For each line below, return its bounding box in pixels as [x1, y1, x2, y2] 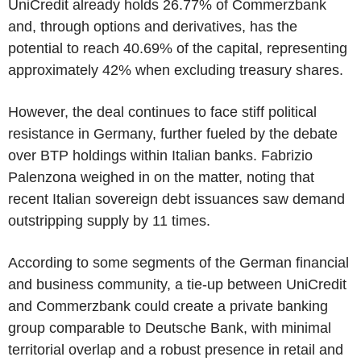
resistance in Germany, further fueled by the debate [8, 125, 338, 142]
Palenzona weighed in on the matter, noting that [8, 168, 314, 185]
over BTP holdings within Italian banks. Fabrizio [8, 147, 313, 164]
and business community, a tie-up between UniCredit [8, 276, 346, 293]
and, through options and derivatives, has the [8, 18, 297, 35]
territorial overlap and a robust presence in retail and [8, 341, 343, 358]
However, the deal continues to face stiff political [8, 103, 317, 120]
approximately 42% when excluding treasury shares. [8, 61, 343, 78]
